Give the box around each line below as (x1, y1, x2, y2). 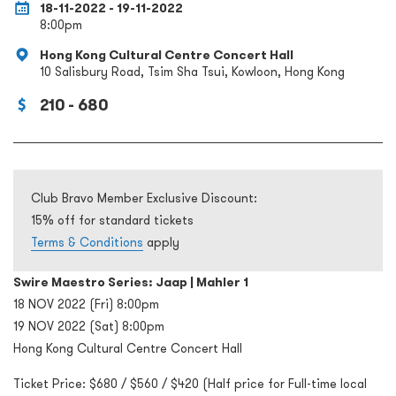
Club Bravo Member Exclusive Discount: (31, 190, 257, 207)
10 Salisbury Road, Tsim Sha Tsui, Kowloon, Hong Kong (40, 64, 345, 80)
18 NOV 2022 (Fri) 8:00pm (13, 296, 159, 313)
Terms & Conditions (31, 234, 143, 251)
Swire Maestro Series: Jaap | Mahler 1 (13, 274, 248, 291)
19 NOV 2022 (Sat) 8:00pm (13, 318, 164, 335)
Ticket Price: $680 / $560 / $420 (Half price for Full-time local (13, 376, 367, 392)
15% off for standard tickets (31, 212, 194, 229)
